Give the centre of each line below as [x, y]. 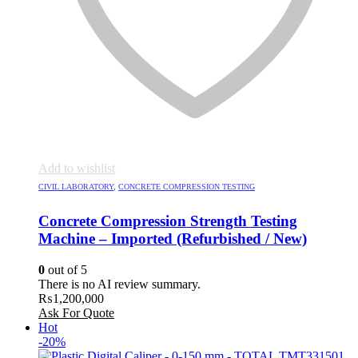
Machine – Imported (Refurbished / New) [173, 239]
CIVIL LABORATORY [76, 187]
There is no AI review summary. [119, 284]
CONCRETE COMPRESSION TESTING [187, 187]
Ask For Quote [76, 312]
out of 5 [66, 269]
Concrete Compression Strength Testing [168, 221]
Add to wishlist [77, 169]
